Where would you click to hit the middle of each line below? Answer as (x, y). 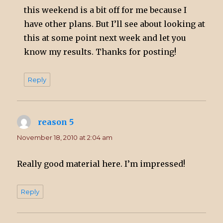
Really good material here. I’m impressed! (101, 164)
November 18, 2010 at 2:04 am (65, 137)
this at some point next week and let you (105, 38)
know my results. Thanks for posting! (100, 52)
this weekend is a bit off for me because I (106, 10)
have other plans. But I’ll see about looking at (115, 24)
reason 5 (56, 122)
